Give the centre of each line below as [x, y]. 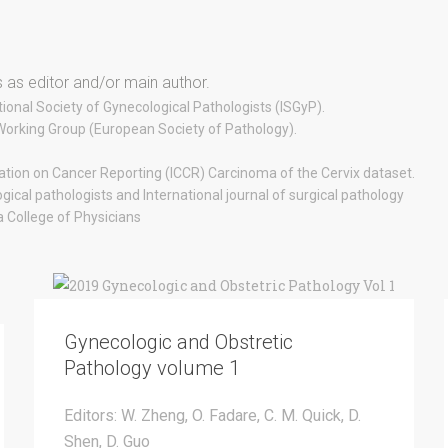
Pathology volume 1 [152, 368]
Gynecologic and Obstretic [178, 342]
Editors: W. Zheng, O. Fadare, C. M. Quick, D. [212, 416]
